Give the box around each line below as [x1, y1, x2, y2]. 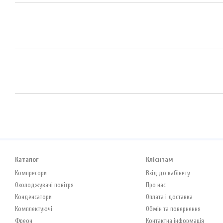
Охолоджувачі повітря [15, 181, 74, 189]
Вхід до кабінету [145, 169, 190, 177]
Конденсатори [15, 193, 52, 201]
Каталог [15, 155, 39, 164]
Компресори [15, 169, 47, 177]
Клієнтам [145, 155, 173, 164]
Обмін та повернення [145, 205, 201, 213]
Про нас [145, 181, 166, 189]
